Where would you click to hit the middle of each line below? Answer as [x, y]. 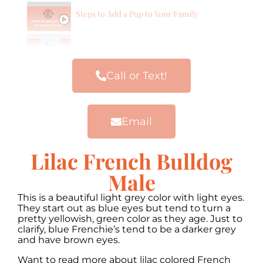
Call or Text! [137, 75]
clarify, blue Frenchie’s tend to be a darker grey [127, 229]
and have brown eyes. [71, 240]
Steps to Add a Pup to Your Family [137, 14]
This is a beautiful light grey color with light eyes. [131, 197]
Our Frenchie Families [117, 46]
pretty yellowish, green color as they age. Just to [130, 218]
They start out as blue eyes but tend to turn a [124, 208]
